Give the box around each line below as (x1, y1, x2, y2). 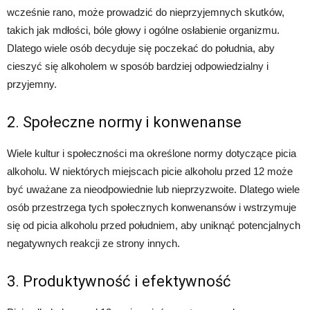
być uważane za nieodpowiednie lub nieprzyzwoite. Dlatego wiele (7, 183, 300, 196)
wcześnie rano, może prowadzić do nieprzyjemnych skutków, (7, 6, 284, 19)
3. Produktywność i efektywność (7, 273, 231, 291)
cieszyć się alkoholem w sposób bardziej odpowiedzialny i (7, 60, 268, 73)
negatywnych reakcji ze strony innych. (7, 237, 180, 250)
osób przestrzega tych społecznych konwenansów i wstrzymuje (7, 201, 296, 214)
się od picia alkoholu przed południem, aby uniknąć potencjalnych (7, 219, 300, 232)
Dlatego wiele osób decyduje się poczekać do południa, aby (7, 42, 275, 55)
